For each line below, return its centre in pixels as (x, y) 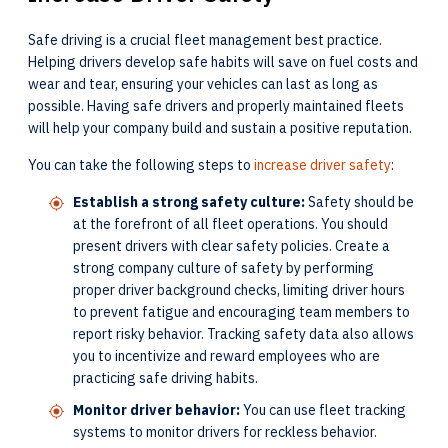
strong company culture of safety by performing (223, 267)
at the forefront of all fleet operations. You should (230, 223)
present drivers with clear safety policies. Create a (231, 245)
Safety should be (359, 201)
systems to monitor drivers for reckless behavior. (225, 431)
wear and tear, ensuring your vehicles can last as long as (203, 83)
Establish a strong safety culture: (189, 201)
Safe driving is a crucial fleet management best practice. (205, 39)
